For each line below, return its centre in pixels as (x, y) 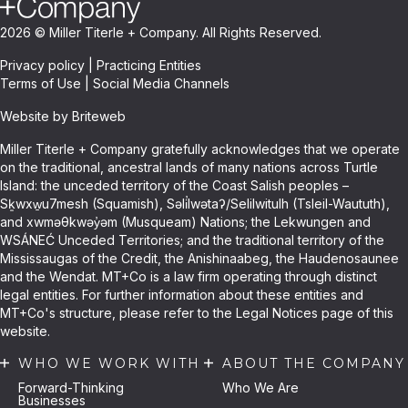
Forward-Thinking (71, 387)
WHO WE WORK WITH (109, 363)
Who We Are (260, 387)
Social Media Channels (161, 83)
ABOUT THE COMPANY (314, 363)
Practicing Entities (149, 65)
